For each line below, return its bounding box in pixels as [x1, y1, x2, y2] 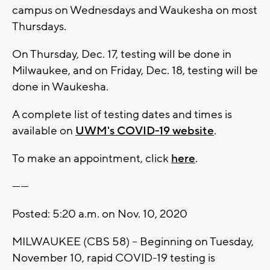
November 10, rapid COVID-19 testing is [12, 250, 215, 265]
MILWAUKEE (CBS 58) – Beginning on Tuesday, [12, 234, 254, 249]
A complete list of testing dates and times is [12, 107, 232, 122]
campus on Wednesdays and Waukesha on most [12, 2, 257, 17]
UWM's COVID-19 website [75, 123, 214, 138]
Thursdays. [12, 19, 66, 34]
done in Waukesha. [12, 79, 108, 94]
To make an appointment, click [12, 151, 171, 166]
